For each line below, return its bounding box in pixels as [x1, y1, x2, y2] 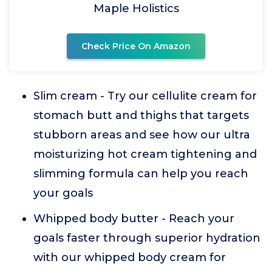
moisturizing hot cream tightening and [33, 148, 257, 161]
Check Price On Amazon [81, 41, 191, 52]
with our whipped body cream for [33, 251, 226, 264]
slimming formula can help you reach [33, 167, 248, 180]
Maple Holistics [93, 2, 179, 15]
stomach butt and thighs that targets [33, 109, 249, 122]
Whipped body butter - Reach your [33, 212, 234, 225]
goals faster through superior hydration [33, 231, 260, 245]
